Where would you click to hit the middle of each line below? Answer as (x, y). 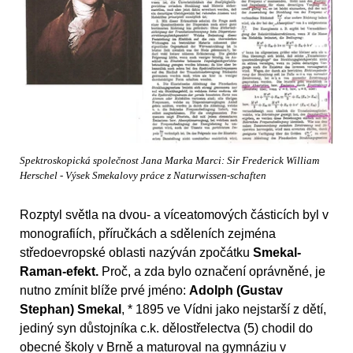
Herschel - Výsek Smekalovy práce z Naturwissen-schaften (143, 175)
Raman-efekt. (59, 272)
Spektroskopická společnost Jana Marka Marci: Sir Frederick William (169, 160)
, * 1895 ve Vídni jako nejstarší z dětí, (224, 310)
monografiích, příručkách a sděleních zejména (148, 234)
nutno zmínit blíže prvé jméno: (104, 291)
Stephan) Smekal (71, 310)
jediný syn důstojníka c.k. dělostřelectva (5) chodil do (166, 329)
